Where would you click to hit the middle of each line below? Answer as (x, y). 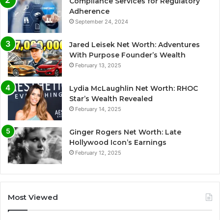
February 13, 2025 (98, 66)
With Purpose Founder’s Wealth (127, 55)
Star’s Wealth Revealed (111, 99)
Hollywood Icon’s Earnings (118, 143)
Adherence (89, 12)
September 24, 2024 (102, 22)
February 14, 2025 (98, 109)
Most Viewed (33, 197)
